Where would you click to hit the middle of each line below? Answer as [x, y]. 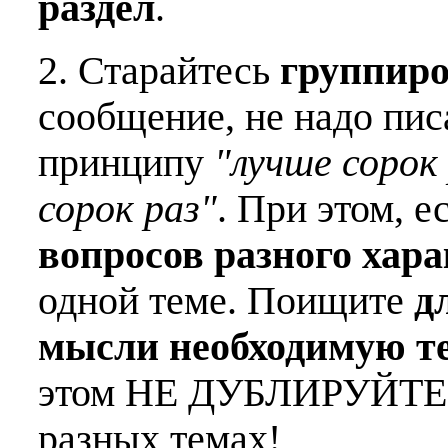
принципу [126, 163]
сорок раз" [127, 209]
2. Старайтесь [159, 71]
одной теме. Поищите [226, 301]
